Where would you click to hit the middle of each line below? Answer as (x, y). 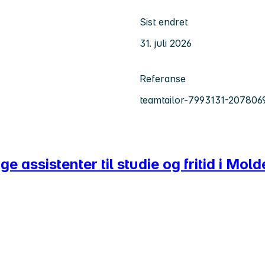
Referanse (163, 78)
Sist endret (164, 22)
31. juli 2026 (166, 43)
